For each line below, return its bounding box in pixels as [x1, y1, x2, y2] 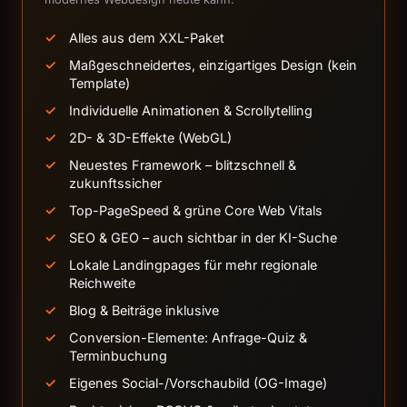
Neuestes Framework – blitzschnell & [69, 156, 296, 173]
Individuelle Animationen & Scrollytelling [69, 102, 313, 118]
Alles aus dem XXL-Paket [69, 29, 224, 45]
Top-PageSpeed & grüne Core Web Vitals [69, 202, 323, 218]
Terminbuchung [69, 347, 167, 363]
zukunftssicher [69, 174, 162, 191]
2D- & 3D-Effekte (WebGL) [69, 129, 232, 145]
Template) [69, 74, 130, 91]
